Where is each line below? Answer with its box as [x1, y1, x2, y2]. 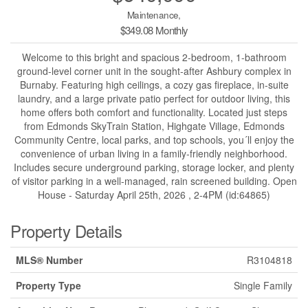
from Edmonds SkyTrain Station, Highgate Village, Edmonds [23, 119, 285, 133]
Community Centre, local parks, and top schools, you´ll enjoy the [14, 133, 294, 147]
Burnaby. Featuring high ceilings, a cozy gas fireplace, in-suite [19, 78, 289, 92]
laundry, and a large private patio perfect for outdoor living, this [18, 91, 290, 106]
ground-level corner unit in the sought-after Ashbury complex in [16, 64, 291, 78]
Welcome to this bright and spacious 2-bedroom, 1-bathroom [21, 50, 287, 65]
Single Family [234, 278, 292, 293]
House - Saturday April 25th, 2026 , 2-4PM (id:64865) [38, 188, 270, 202]
